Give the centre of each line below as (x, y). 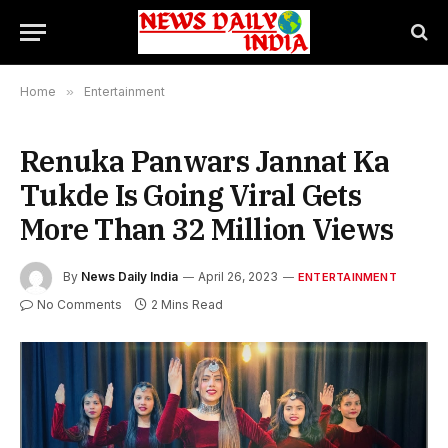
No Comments (79, 304)
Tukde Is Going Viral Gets (190, 195)
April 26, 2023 (238, 277)
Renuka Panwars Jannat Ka (205, 161)
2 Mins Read (187, 304)
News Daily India (129, 277)
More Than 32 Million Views (207, 229)
